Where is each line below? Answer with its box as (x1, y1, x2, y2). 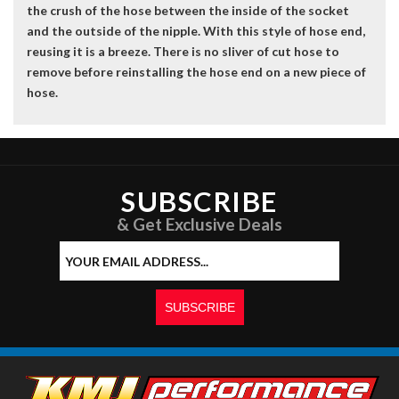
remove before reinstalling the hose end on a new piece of (27, 64, 366, 80)
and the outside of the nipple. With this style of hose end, (27, 23, 365, 39)
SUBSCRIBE (121, 184, 278, 219)
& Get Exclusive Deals (117, 214, 282, 235)
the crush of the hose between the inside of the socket (27, 3, 349, 19)
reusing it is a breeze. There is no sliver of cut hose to (27, 44, 339, 60)
